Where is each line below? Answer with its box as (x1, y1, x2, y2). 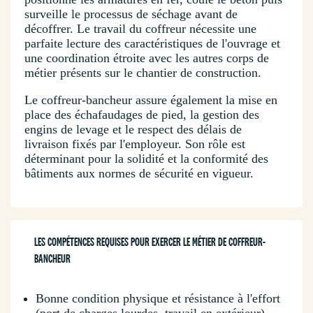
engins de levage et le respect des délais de (24, 122, 242, 137)
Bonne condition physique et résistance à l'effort (36, 291, 280, 306)
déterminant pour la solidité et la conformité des (24, 152, 268, 166)
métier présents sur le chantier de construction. (24, 66, 261, 80)
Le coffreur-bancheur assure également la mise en (24, 93, 277, 108)
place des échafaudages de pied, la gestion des (24, 108, 259, 122)
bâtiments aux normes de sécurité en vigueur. (24, 166, 254, 181)
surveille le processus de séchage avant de (24, 7, 238, 22)
